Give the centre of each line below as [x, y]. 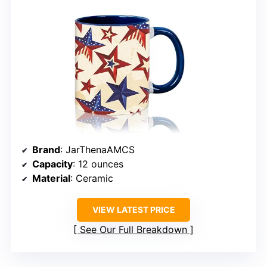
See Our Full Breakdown [133, 230]
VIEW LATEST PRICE [133, 210]
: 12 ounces [98, 164]
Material [51, 178]
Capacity [52, 164]
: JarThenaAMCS [97, 150]
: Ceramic [92, 178]
